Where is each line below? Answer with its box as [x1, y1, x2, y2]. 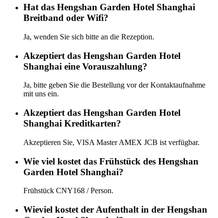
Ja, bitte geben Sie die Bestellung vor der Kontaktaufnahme [23, 81, 205, 90]
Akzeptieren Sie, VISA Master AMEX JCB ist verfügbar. [23, 138, 200, 146]
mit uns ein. [23, 90, 59, 98]
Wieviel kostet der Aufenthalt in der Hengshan [23, 204, 207, 215]
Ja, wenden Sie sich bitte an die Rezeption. [23, 33, 154, 41]
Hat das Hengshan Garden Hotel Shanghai [23, 2, 195, 13]
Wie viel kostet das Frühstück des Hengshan [23, 156, 199, 166]
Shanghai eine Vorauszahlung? [23, 61, 147, 72]
